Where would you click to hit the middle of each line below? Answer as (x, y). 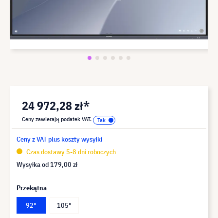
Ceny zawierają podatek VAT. (57, 119)
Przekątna (32, 188)
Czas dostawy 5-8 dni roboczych (70, 152)
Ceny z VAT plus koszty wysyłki (59, 139)
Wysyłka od (33, 164)
